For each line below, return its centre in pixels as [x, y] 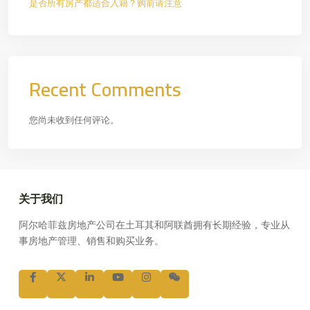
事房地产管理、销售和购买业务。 [91, 240]
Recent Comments [105, 89]
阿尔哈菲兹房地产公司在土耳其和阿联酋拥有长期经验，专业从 [154, 225]
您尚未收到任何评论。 [74, 119]
